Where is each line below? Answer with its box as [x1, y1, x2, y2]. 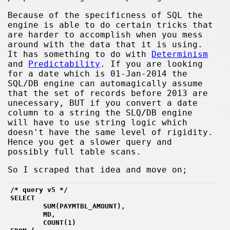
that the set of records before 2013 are [8, 88, 208, 98]
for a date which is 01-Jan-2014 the [8, 68, 188, 79]
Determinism [151, 49, 208, 59]
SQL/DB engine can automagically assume [8, 78, 203, 88]
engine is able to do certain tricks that [8, 20, 214, 30]
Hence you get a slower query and [8, 137, 172, 147]
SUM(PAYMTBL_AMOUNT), [10, 202, 126, 210]
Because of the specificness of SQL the [8, 10, 203, 20]
